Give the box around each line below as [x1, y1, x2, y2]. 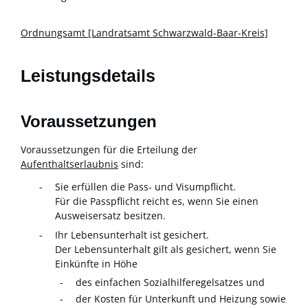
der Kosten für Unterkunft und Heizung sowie [76, 292, 286, 305]
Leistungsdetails [21, 67, 155, 86]
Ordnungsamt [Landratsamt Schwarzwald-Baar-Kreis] [21, 26, 268, 40]
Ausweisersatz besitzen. [55, 209, 166, 223]
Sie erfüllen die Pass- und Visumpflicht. [55, 180, 236, 194]
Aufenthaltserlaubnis [21, 157, 118, 170]
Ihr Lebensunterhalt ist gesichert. [55, 228, 209, 242]
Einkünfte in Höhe [55, 257, 137, 271]
